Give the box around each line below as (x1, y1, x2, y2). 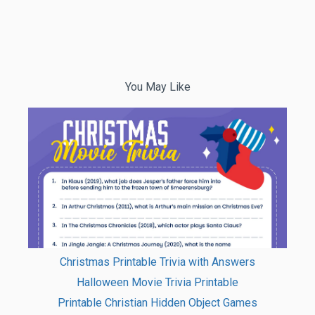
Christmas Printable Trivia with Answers (60, 255, 255, 269)
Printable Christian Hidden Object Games (58, 295, 257, 309)
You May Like (124, 79, 191, 94)
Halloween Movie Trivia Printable (77, 275, 238, 289)
